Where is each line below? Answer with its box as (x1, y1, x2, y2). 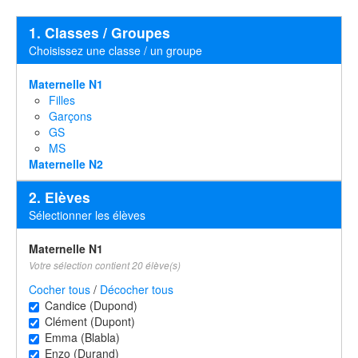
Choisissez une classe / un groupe (29, 42, 202, 58)
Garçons (49, 108, 92, 124)
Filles (49, 92, 75, 108)
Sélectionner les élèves (29, 207, 145, 223)
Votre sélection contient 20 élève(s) (29, 259, 181, 272)
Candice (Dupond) (42, 297, 137, 313)
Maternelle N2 (29, 156, 103, 172)
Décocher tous (100, 281, 173, 297)
